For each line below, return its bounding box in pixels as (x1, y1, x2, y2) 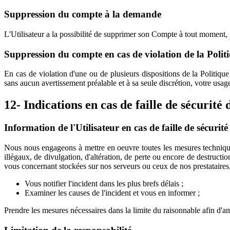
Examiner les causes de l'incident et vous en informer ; (25, 188, 200, 197)
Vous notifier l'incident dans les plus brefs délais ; (25, 179, 183, 188)
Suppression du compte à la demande (4, 9, 161, 20)
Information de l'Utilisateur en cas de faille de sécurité (4, 122, 228, 133)
